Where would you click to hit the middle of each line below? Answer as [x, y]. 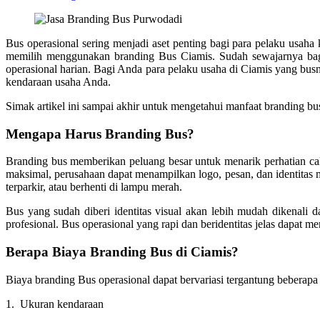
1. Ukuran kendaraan [55, 304]
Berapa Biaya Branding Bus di [98, 251]
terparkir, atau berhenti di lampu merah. [94, 187]
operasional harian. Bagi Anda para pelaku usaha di [124, 69]
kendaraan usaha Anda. [58, 81]
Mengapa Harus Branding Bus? [100, 134]
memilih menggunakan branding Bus [94, 56]
